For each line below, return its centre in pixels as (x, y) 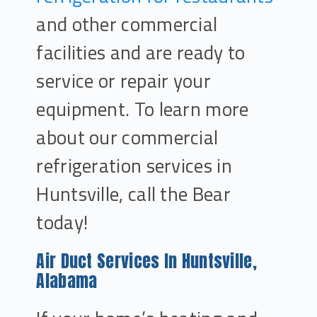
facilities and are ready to (141, 52)
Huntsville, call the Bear (133, 194)
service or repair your (123, 81)
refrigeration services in (134, 166)
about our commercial (127, 137)
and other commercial (127, 24)
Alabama (67, 281)
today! (62, 222)
